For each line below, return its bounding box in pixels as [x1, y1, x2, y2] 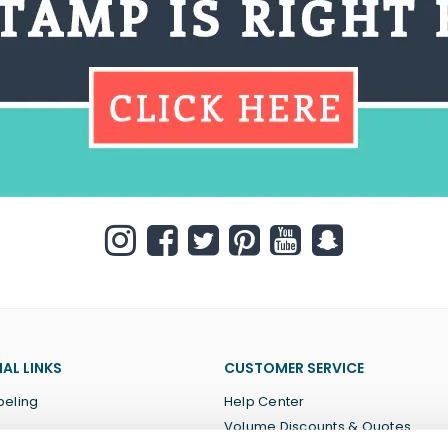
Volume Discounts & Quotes [224, 417, 411, 436]
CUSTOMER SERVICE [224, 358, 364, 378]
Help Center [224, 392, 305, 411]
